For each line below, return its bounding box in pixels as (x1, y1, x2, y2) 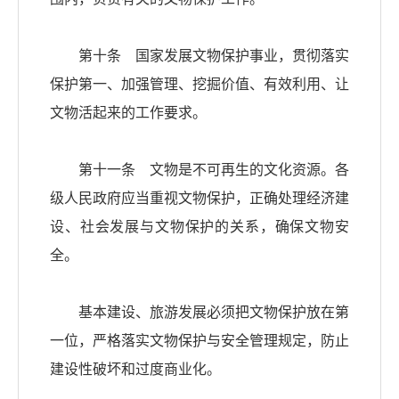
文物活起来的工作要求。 (50, 105, 207, 121)
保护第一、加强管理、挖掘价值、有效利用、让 (50, 77, 349, 93)
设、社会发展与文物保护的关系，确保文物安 (50, 219, 349, 235)
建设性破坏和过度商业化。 (50, 362, 221, 378)
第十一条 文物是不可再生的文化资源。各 (50, 162, 349, 178)
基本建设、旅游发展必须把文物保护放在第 (50, 305, 349, 321)
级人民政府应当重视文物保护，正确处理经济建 (50, 191, 349, 207)
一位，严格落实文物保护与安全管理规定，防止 (50, 333, 349, 349)
